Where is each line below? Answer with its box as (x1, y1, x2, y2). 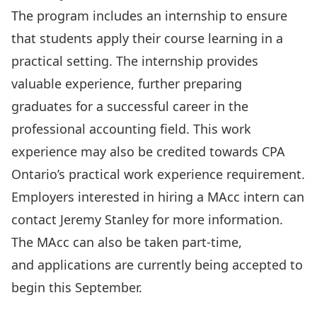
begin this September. (11, 278, 142, 296)
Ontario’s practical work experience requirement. (11, 165, 305, 183)
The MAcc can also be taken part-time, (11, 233, 242, 250)
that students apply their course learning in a (11, 29, 283, 47)
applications (38, 255, 111, 273)
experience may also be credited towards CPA (11, 142, 285, 160)
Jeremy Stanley (60, 210, 149, 228)
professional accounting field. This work (11, 120, 251, 137)
